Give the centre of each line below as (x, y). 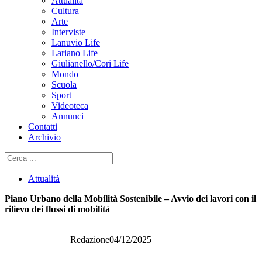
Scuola (64, 85)
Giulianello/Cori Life (90, 63)
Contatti (43, 127)
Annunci (68, 116)
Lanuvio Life (76, 42)
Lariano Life (75, 53)
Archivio (44, 137)
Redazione (90, 239)
